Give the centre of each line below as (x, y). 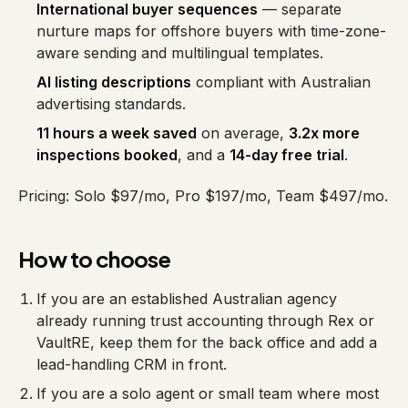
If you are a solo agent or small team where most (208, 393)
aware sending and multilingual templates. (180, 53)
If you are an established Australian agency (187, 299)
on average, (243, 133)
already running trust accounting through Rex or (205, 321)
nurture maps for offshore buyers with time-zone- (211, 31)
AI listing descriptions (114, 82)
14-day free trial (287, 155)
